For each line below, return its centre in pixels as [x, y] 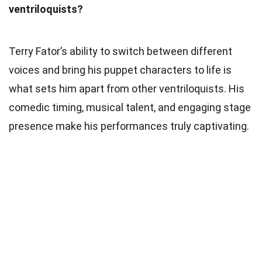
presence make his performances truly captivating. [129, 126]
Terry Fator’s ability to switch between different [120, 51]
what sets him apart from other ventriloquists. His [127, 88]
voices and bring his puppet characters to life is [120, 70]
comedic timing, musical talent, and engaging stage [130, 107]
